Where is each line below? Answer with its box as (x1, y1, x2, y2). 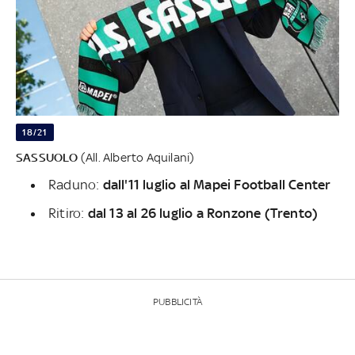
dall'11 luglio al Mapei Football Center (102, 176, 334, 193)
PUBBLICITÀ (153, 296, 202, 307)
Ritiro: (48, 204, 88, 221)
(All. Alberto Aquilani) (78, 150, 195, 164)
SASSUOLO (16, 150, 78, 164)
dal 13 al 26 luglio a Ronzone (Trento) (87, 204, 319, 221)
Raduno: (48, 176, 103, 193)
